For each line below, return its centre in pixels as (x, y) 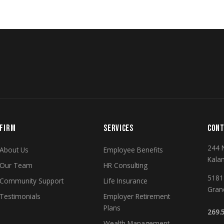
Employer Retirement (137, 196)
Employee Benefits (133, 150)
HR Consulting (126, 165)
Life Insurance (126, 181)
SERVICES (118, 128)
